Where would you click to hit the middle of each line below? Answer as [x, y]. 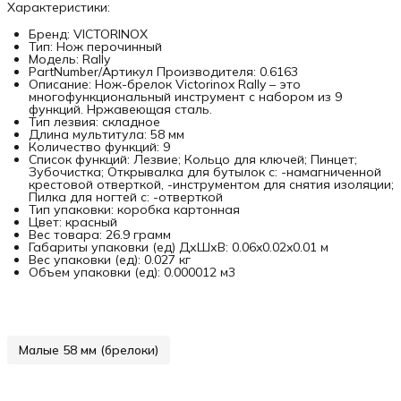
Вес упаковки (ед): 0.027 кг [110, 259]
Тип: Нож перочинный [95, 46]
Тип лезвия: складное [94, 121]
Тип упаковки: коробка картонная [134, 209]
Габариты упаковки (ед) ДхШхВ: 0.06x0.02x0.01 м [179, 247]
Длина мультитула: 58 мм [107, 134]
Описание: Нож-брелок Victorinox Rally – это [165, 84]
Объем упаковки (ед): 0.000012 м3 [132, 272]
